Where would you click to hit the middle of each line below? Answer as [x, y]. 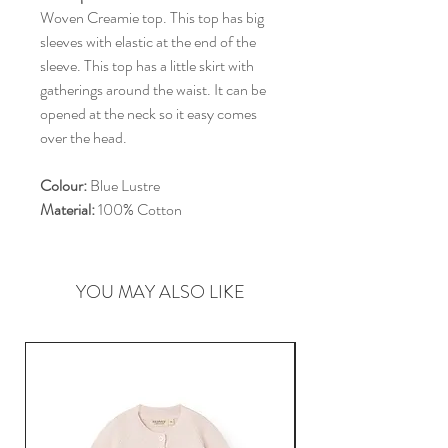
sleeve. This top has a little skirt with [147, 66]
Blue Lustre [123, 186]
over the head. [83, 138]
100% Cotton [140, 210]
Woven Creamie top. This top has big [152, 18]
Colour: [63, 186]
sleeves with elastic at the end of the [148, 42]
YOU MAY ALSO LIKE [160, 292]
